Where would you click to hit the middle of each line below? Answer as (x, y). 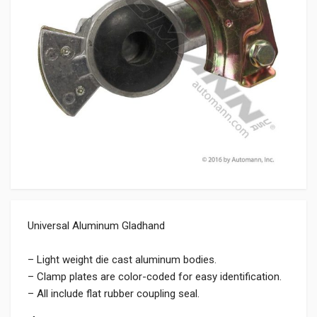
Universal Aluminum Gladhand (96, 226)
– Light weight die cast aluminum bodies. (122, 260)
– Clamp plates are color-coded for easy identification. (155, 277)
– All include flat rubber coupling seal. (114, 294)
